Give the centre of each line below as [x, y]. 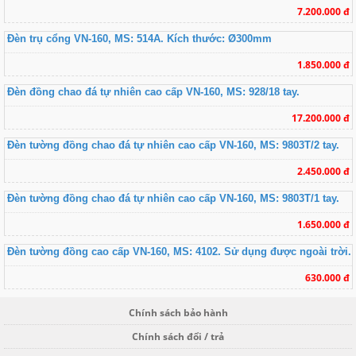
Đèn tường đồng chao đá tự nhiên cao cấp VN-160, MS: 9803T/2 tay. [173, 145]
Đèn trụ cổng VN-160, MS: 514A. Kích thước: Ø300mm [139, 39]
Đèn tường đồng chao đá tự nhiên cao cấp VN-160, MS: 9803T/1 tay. [173, 199]
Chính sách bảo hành [178, 312]
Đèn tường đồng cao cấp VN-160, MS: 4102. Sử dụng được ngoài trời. [179, 252]
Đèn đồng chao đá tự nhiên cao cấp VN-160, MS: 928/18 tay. [153, 92]
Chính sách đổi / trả [178, 336]
